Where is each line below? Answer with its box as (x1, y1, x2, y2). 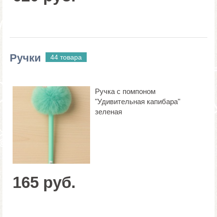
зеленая (95, 107, 122, 116)
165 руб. (13, 173, 76, 191)
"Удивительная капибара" (95, 97, 180, 106)
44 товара (50, 53, 82, 61)
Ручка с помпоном (95, 87, 155, 95)
